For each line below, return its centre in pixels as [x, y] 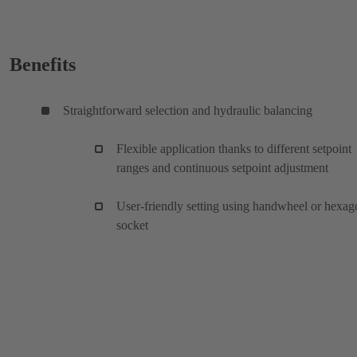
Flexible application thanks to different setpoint [234, 148]
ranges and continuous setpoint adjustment [222, 167]
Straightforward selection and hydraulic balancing [188, 110]
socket [132, 225]
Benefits [43, 64]
